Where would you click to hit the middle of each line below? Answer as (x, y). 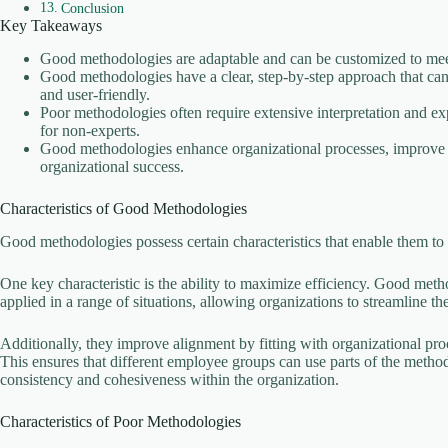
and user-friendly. (95, 95)
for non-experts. (90, 131)
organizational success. (112, 167)
